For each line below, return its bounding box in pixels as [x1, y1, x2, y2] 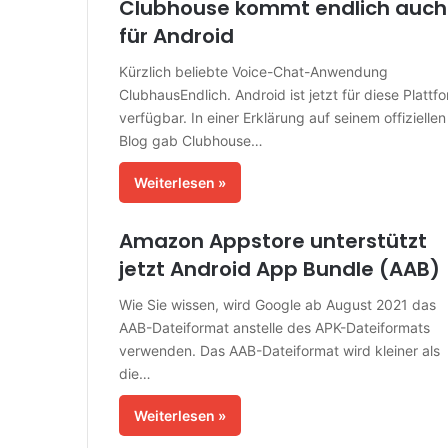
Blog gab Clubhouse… [118, 132, 263, 149]
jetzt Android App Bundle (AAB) [118, 255, 440, 283]
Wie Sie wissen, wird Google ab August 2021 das [118, 296, 436, 313]
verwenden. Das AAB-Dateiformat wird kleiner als [118, 342, 440, 359]
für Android [118, 22, 234, 50]
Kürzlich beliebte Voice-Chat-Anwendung [118, 63, 388, 80]
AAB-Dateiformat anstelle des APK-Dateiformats [118, 319, 430, 336]
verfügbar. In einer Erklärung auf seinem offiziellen [118, 109, 446, 126]
